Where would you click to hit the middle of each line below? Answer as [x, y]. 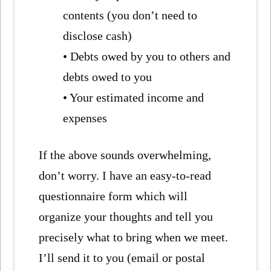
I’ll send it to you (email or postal [122, 257]
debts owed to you [108, 77]
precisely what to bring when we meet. [134, 237]
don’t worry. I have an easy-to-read [125, 175]
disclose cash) [98, 36]
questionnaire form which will [113, 196]
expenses [85, 118]
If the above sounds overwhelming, [125, 155]
